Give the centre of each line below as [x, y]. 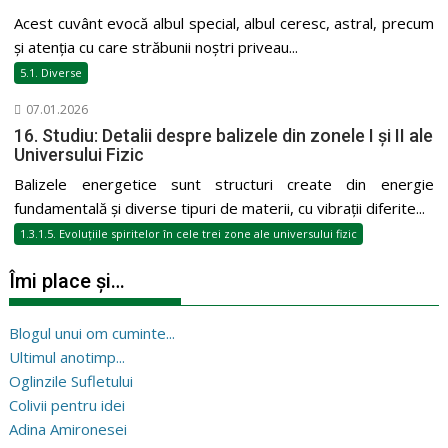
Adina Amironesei [68, 428]
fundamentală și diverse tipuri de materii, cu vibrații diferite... [220, 207]
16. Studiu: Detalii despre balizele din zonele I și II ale [224, 135]
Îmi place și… [67, 280]
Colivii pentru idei [67, 404]
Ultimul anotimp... [67, 356]
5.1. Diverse [51, 72]
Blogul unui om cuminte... [92, 332]
